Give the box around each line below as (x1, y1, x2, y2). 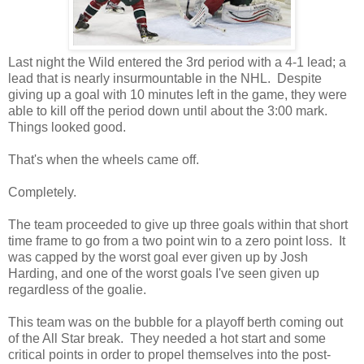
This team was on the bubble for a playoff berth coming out (8, 314, 343, 329)
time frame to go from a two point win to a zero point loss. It (8, 233, 345, 248)
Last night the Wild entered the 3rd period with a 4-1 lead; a (8, 54, 346, 69)
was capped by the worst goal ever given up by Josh (8, 249, 308, 264)
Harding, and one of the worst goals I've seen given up (8, 266, 319, 280)
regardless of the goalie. (8, 282, 146, 297)
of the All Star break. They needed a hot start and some (8, 331, 326, 345)
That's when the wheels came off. (8, 152, 202, 167)
